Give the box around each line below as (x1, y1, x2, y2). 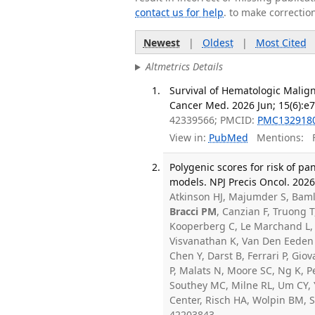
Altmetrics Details (145, 60, 223, 74)
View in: (169, 131, 207, 145)
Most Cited (255, 35, 307, 49)
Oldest (202, 35, 233, 49)
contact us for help (135, 6, 224, 20)
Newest (143, 35, 180, 49)
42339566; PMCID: (169, 112, 258, 127)
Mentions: (247, 131, 304, 145)
